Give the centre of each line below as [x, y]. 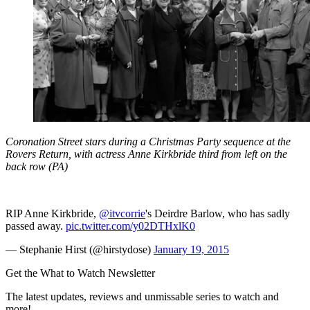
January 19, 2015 [191, 250]
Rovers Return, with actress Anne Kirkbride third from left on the [146, 154]
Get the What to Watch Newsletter [80, 273]
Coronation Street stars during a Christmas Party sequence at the [148, 142]
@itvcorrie [122, 214]
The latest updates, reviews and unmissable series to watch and [142, 297]
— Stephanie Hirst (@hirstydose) [80, 250]
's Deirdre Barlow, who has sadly [218, 214]
